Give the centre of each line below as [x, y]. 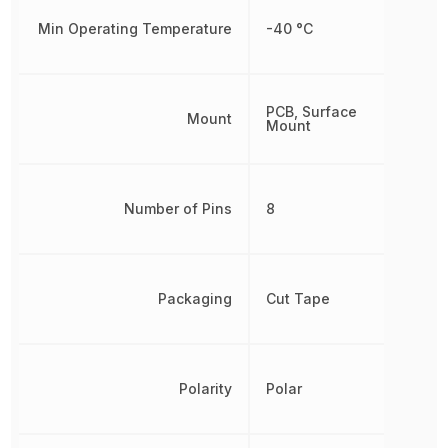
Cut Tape [298, 298]
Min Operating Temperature [135, 28]
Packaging [195, 298]
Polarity [206, 388]
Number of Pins [178, 208]
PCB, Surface [312, 111]
